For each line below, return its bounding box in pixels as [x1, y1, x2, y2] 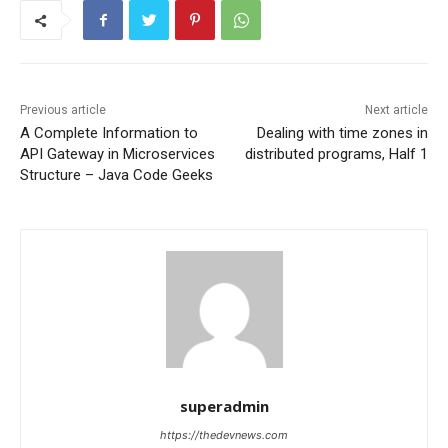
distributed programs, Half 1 [244, 145, 428, 164]
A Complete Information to [20, 124, 198, 143]
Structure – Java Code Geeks [20, 166, 213, 185]
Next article [364, 103, 428, 118]
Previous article [20, 103, 106, 118]
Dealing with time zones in [256, 124, 428, 143]
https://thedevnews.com [160, 428, 288, 443]
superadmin [179, 396, 269, 417]
